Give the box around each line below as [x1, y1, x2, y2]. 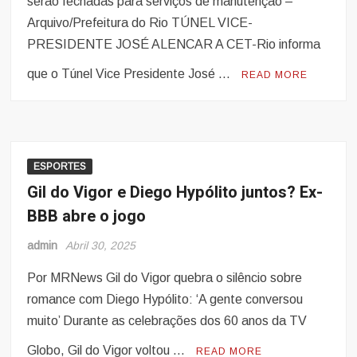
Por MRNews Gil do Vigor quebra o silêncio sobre [27, 271, 303, 285]
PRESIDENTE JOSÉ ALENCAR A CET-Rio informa [27, 37, 321, 52]
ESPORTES [33, 161, 87, 173]
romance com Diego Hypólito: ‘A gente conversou [27, 292, 304, 307]
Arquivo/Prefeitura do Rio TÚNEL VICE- [27, 16, 253, 30]
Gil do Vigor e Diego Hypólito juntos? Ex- [27, 181, 324, 205]
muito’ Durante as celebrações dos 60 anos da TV [27, 314, 308, 328]
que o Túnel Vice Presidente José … [27, 67, 234, 81]
